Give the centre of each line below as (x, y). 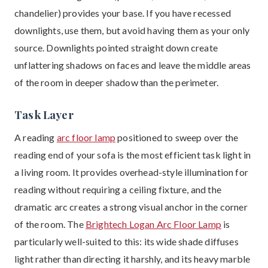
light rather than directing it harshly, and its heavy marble (133, 259)
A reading (36, 137)
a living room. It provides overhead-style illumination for (131, 172)
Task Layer (44, 115)
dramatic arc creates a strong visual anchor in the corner (131, 207)
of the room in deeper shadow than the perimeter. (117, 82)
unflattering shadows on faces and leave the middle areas (133, 65)
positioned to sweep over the (177, 137)
